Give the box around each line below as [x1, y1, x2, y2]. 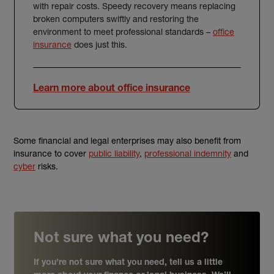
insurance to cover [13, 148, 89, 158]
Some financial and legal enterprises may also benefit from [13, 135, 241, 146]
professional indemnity [144, 148, 231, 158]
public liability [89, 148, 139, 158]
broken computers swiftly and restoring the [33, 13, 199, 24]
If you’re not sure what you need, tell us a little [34, 259, 223, 267]
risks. [35, 161, 58, 171]
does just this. [72, 39, 127, 50]
